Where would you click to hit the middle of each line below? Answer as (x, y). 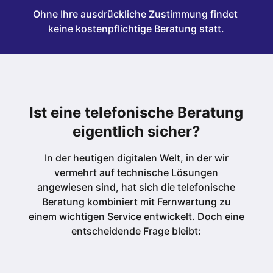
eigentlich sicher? (136, 132)
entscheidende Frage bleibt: (136, 231)
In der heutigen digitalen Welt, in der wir (136, 158)
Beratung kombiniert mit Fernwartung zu (136, 202)
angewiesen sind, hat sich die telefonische (136, 187)
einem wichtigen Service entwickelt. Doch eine (136, 217)
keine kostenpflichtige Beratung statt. (136, 29)
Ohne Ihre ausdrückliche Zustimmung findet (135, 14)
